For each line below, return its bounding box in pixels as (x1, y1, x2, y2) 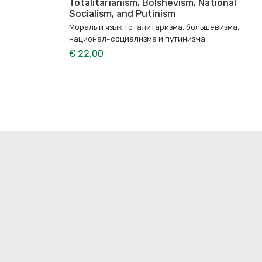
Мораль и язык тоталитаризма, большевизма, (69, 22, 239, 32)
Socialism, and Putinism (69, 8, 175, 20)
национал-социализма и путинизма (69, 34, 205, 44)
